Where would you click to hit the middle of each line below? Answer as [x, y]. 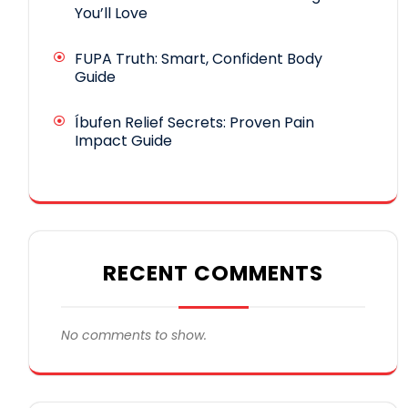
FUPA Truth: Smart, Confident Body [199, 58]
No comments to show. [134, 335]
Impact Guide [123, 140]
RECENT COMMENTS [213, 273]
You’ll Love [111, 13]
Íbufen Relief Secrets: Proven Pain [194, 122]
